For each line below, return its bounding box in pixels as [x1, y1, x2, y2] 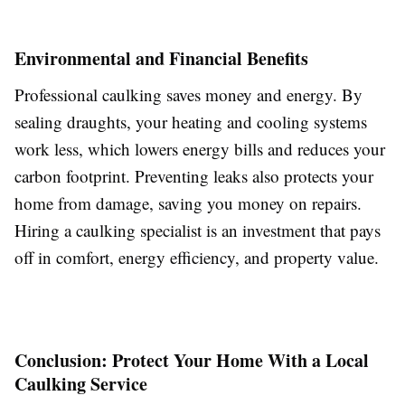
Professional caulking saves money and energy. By [14, 83, 363, 107]
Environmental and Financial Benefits [14, 45, 308, 72]
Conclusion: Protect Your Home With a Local [14, 347, 369, 374]
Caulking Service [14, 371, 147, 398]
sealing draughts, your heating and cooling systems [14, 110, 367, 134]
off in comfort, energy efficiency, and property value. [14, 246, 379, 269]
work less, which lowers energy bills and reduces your [14, 137, 385, 161]
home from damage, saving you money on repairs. [14, 192, 362, 215]
